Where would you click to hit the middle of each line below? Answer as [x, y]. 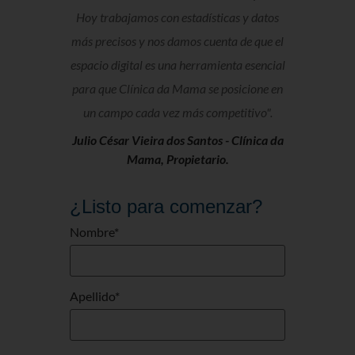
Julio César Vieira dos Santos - [151, 140]
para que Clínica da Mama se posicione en [177, 89]
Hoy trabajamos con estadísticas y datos [177, 17]
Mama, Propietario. [177, 159]
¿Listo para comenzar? [166, 207]
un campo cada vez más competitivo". [177, 113]
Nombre [92, 232]
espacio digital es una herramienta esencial [177, 65]
